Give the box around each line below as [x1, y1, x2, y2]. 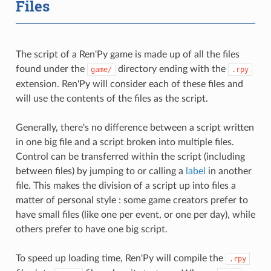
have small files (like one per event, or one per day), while [15, 209, 255, 220]
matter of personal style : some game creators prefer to [15, 195, 248, 205]
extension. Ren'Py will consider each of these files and [15, 79, 243, 89]
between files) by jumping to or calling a [15, 166, 186, 176]
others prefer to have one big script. [15, 224, 168, 234]
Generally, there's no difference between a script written [15, 122, 254, 132]
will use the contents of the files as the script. [15, 93, 208, 103]
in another [205, 166, 252, 176]
